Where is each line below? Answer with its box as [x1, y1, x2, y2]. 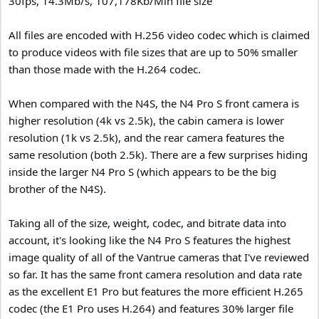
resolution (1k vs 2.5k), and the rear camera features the [9, 130, 284, 145]
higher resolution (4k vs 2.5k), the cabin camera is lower [9, 113, 284, 127]
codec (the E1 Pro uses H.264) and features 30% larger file [9, 300, 293, 315]
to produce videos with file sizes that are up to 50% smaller [9, 44, 298, 59]
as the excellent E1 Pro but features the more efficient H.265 [9, 283, 303, 298]
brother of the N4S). [9, 181, 106, 196]
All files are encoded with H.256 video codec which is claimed [9, 27, 310, 42]
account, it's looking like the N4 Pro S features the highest [9, 232, 291, 247]
